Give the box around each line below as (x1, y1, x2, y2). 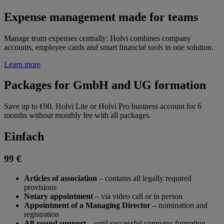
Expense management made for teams (4, 10, 198, 23)
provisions (24, 182, 56, 191)
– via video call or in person (93, 191, 182, 200)
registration (24, 209, 59, 218)
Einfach (4, 130, 44, 143)
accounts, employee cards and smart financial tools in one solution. (4, 42, 213, 51)
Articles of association (24, 173, 97, 182)
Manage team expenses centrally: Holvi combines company (4, 33, 191, 42)
